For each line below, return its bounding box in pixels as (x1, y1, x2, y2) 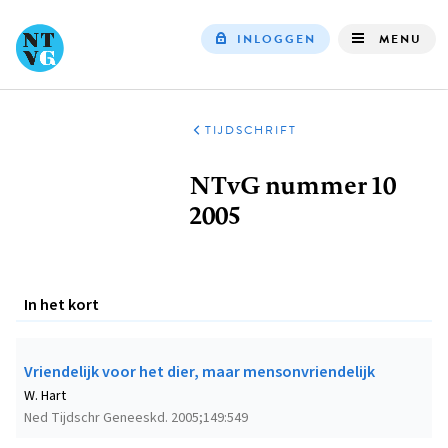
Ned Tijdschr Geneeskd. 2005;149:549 (24, 408, 248, 429)
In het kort (24, 294, 99, 317)
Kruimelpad (189, 130, 313, 166)
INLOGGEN (236, 30, 316, 48)
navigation (328, 93, 439, 129)
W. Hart (24, 386, 66, 407)
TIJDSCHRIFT (205, 120, 298, 139)
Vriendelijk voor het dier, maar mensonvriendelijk (24, 361, 375, 384)
